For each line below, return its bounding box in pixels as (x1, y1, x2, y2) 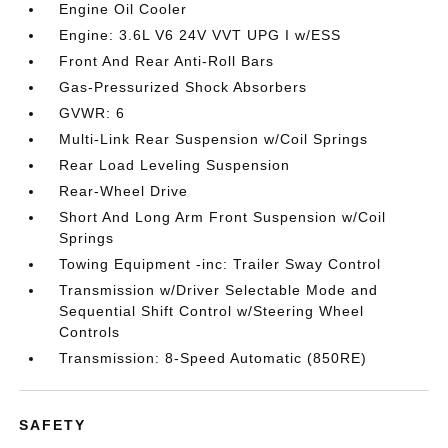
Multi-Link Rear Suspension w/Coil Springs (59, 131, 369, 147)
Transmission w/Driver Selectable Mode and (59, 282, 379, 298)
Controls (59, 324, 121, 340)
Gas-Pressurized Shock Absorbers (59, 79, 308, 95)
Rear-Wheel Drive (59, 183, 189, 199)
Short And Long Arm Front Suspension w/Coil (59, 209, 387, 225)
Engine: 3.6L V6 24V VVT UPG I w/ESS (59, 27, 342, 43)
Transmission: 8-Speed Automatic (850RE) (59, 350, 368, 366)
